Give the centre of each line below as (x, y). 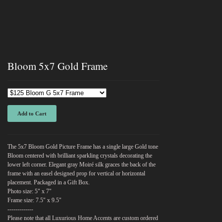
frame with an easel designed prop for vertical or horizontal (77, 173)
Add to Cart (32, 113)
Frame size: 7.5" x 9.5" (35, 200)
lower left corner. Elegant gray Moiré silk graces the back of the (82, 165)
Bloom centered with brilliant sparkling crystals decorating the (80, 156)
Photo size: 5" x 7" (30, 191)
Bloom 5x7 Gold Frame (58, 66)
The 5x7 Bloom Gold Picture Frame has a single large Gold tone (83, 147)
